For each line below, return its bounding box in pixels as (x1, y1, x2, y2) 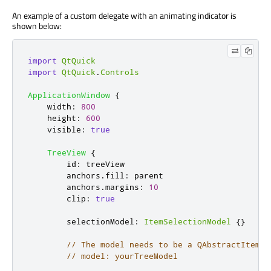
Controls (100, 67, 139, 77)
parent (134, 171, 163, 181)
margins (105, 182, 139, 192)
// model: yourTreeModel (67, 251, 178, 261)
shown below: (12, 19, 62, 33)
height (47, 113, 76, 123)
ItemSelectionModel (144, 217, 231, 227)
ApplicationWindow (28, 90, 110, 100)
